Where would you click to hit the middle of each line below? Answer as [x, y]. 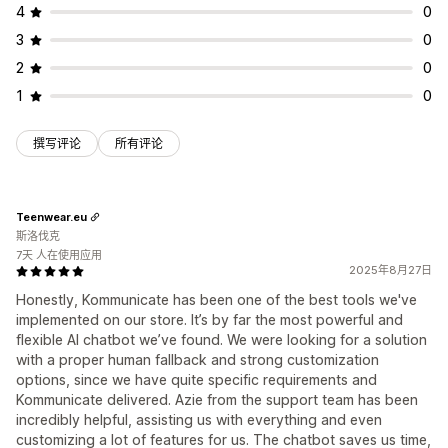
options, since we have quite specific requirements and [196, 380]
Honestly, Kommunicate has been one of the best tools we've [216, 300]
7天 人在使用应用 [59, 255]
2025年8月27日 [390, 270]
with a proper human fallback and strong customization [197, 360]
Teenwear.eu [51, 216]
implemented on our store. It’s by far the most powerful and [209, 320]
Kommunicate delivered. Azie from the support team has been [217, 400]
